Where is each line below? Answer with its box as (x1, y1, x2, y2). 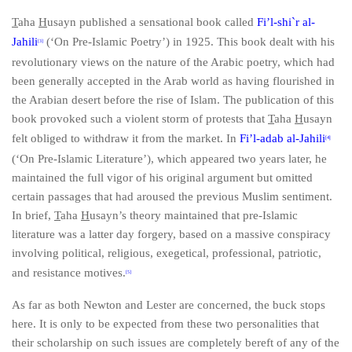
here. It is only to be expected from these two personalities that (12, 317, 319, 330)
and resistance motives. (12, 266, 126, 279)
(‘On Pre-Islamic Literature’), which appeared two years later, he (12, 152, 327, 165)
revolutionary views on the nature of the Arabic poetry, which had (12, 56, 335, 68)
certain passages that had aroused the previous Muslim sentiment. (12, 190, 332, 203)
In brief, (12, 209, 54, 222)
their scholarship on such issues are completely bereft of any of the (12, 336, 339, 349)
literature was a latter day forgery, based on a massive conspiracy (12, 228, 331, 240)
